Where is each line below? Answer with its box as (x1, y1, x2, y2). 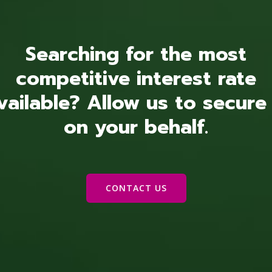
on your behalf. (64, 112, 208, 142)
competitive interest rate (16, 64, 256, 93)
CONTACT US (105, 182, 167, 194)
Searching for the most (25, 39, 246, 69)
